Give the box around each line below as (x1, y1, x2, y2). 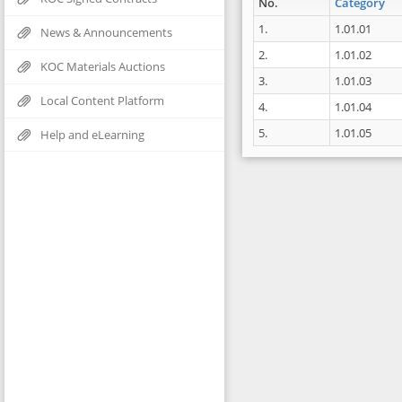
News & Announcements (40, 24, 172, 40)
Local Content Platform (40, 92, 164, 109)
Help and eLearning (40, 127, 144, 143)
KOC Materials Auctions (40, 58, 165, 74)
